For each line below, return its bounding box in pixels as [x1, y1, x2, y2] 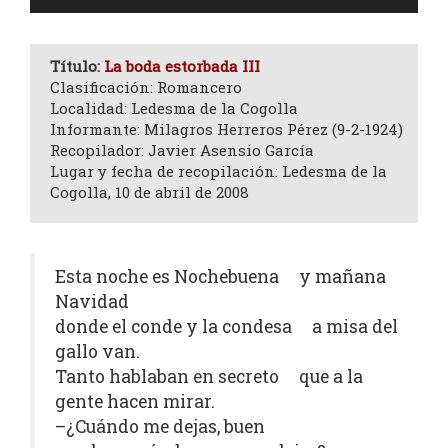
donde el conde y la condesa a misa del [55, 315, 398, 338]
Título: [50, 56, 104, 76]
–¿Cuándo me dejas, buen [55, 415, 265, 438]
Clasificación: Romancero [50, 77, 242, 97]
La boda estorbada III [104, 56, 260, 76]
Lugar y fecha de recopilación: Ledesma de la [50, 161, 387, 181]
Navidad [55, 290, 129, 313]
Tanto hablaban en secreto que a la [55, 365, 363, 388]
